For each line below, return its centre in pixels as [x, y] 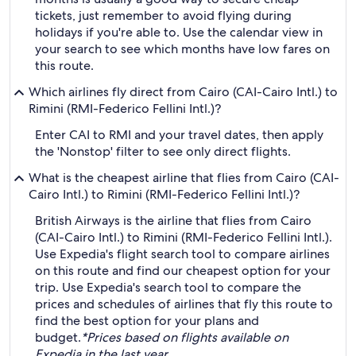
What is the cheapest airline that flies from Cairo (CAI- [184, 178]
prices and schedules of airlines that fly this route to [184, 304]
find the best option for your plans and [147, 321]
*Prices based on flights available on [185, 337]
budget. [58, 337]
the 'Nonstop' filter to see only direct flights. [163, 151]
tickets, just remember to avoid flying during [163, 15]
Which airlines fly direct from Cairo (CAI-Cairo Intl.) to [183, 92]
